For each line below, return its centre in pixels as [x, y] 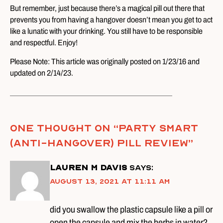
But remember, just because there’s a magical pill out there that [107, 8]
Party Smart [158, 128]
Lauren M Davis [88, 168]
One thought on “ [64, 128]
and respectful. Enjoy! [44, 43]
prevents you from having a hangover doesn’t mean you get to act [111, 20]
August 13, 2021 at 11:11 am [110, 181]
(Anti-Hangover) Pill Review [99, 143]
